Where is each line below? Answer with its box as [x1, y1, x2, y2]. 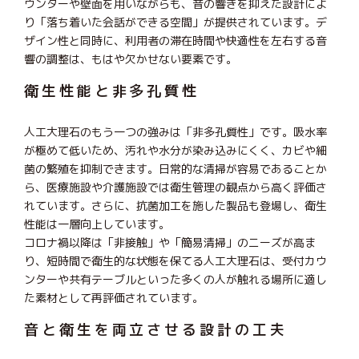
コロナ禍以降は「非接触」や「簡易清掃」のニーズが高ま [24, 234, 316, 250]
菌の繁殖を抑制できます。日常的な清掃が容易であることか [24, 160, 327, 176]
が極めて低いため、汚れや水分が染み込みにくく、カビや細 [24, 142, 327, 158]
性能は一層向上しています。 [24, 216, 170, 232]
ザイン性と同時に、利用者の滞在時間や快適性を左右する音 [24, 32, 327, 48]
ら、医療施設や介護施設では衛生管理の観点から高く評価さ [24, 179, 327, 195]
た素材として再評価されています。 [24, 289, 204, 305]
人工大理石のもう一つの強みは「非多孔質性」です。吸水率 [24, 123, 327, 139]
